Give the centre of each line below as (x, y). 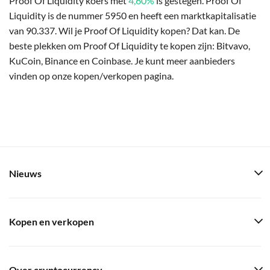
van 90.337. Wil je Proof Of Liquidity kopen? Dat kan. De (124, 30)
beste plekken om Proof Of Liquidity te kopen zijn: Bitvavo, (130, 45)
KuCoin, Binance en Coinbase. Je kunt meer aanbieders (122, 60)
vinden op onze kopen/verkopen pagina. (91, 75)
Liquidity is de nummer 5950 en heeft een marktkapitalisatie (133, 15)
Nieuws (25, 174)
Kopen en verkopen (52, 222)
